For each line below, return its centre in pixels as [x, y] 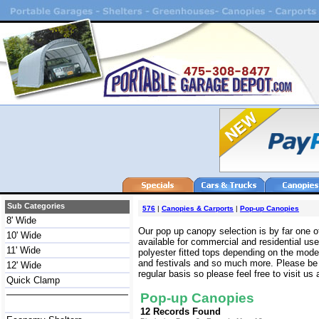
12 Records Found [181, 312]
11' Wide [23, 250]
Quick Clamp [33, 280]
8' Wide [21, 220]
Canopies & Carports [198, 208]
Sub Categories [36, 206]
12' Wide [24, 265]
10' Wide [24, 235]
